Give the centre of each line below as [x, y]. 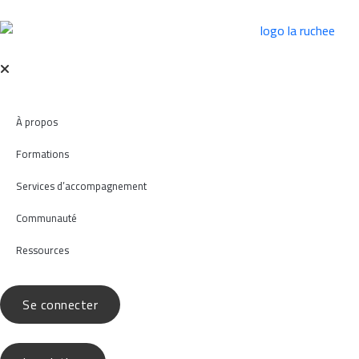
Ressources [42, 250]
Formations [42, 154]
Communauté [46, 218]
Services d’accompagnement [81, 186]
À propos [37, 122]
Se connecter [60, 305]
